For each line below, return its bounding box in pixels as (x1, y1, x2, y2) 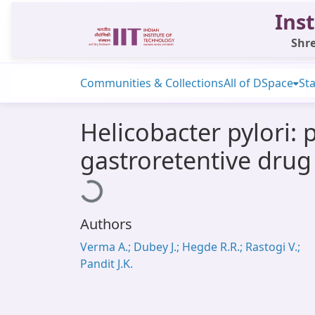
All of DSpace (224, 75, 293, 91)
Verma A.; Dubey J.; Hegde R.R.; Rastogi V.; (80, 239, 300, 255)
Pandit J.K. (80, 256, 133, 271)
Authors (80, 214, 132, 233)
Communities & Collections (80, 75, 224, 91)
